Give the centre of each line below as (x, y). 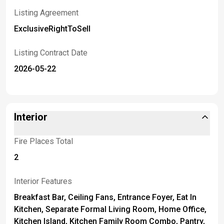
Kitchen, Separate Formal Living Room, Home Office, (110, 209)
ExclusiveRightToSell (52, 28)
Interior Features (43, 181)
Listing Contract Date (51, 52)
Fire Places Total (43, 141)
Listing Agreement (46, 12)
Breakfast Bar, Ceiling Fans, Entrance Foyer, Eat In (105, 197)
